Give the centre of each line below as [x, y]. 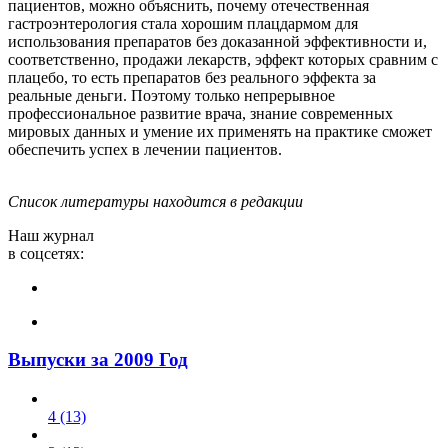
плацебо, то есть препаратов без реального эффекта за [192, 77]
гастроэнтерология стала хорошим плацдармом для [183, 23]
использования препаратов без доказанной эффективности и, [217, 41]
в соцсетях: [46, 253]
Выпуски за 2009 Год [98, 360]
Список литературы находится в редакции [155, 201]
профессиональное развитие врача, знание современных [200, 113]
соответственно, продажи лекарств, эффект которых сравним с [223, 59]
